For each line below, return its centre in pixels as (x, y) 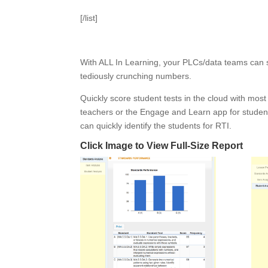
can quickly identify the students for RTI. (156, 126)
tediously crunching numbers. (136, 76)
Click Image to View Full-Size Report (162, 146)
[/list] (89, 18)
